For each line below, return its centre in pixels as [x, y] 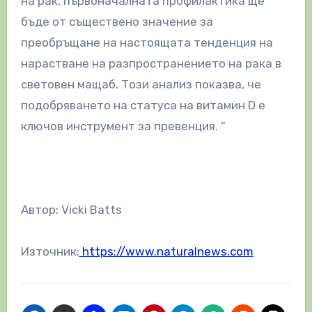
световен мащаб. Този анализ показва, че [141, 85]
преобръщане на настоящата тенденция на [147, 43]
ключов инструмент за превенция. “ [123, 126]
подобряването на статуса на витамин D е [143, 106]
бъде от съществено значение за [117, 22]
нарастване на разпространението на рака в [151, 64]
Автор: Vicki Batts [71, 210]
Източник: [50, 252]
